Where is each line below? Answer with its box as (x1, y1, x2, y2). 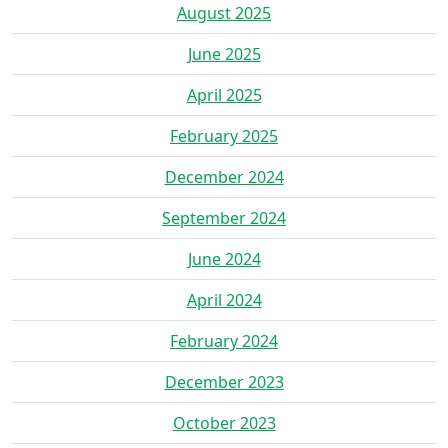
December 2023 (164, 370, 284, 393)
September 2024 (162, 206, 286, 229)
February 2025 (170, 124, 278, 147)
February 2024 (170, 329, 278, 352)
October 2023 (172, 411, 276, 434)
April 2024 (186, 288, 262, 311)
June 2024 (187, 247, 261, 270)
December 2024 (164, 165, 284, 188)
